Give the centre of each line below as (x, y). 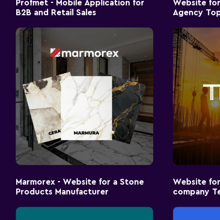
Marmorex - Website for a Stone (80, 182)
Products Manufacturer (62, 192)
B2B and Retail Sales (56, 12)
